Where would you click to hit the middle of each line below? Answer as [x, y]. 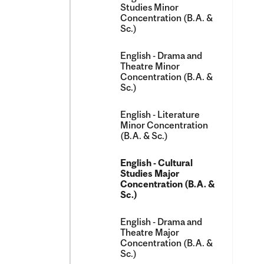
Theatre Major [150, 232]
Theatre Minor [150, 66]
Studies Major [150, 173]
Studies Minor [149, 7]
